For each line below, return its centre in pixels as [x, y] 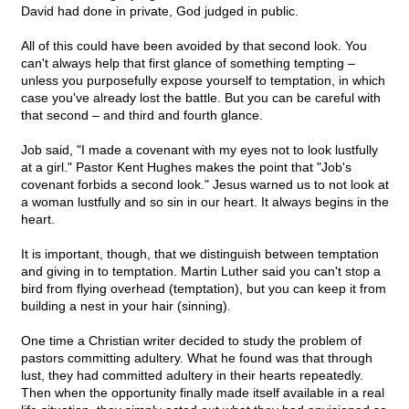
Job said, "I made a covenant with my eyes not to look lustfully [199, 150]
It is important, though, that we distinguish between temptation [200, 254]
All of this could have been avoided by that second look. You [194, 46]
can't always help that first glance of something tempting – [188, 63]
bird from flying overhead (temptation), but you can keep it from [204, 289]
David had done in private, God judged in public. [160, 11]
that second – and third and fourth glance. [142, 115]
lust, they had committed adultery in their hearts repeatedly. [192, 376]
